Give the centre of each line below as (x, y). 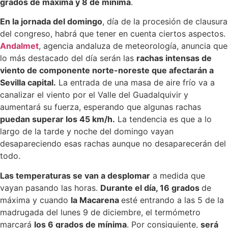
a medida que (178, 175)
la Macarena (96, 200)
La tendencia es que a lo (163, 119)
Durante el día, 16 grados (151, 188)
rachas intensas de (174, 58)
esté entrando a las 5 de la (173, 200)
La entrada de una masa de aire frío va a (135, 83)
